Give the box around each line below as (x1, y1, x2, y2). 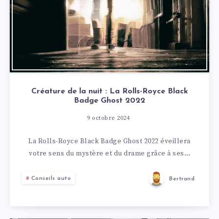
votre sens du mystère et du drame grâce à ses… (29, 149, 190, 158)
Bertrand (169, 176, 195, 182)
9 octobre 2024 (87, 114, 130, 122)
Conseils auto (31, 175, 71, 181)
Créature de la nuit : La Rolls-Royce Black (31, 88, 188, 95)
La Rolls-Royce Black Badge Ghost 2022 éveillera (28, 137, 191, 146)
